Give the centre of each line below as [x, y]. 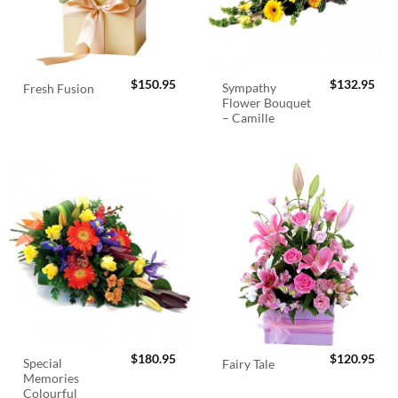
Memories [52, 378]
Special [43, 363]
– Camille [249, 119]
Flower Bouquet [267, 103]
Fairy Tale [249, 364]
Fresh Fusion [59, 88]
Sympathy [250, 88]
